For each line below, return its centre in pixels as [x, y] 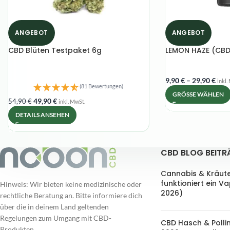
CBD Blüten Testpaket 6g [55, 50]
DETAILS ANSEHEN [42, 114]
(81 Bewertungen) [102, 86]
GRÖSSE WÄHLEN [196, 94]
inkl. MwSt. [72, 101]
